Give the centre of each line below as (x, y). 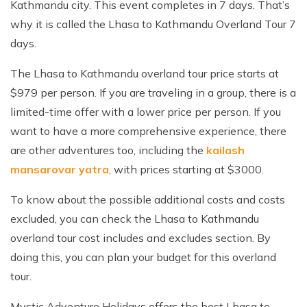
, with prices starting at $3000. (188, 169)
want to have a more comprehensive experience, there (148, 131)
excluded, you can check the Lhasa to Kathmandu (135, 218)
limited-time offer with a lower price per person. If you (146, 111)
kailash (225, 150)
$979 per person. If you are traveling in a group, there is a (153, 92)
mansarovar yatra (60, 169)
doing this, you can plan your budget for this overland (143, 257)
